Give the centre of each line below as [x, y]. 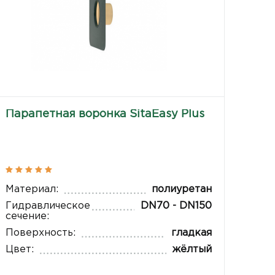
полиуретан [181, 189]
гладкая [191, 233]
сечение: [28, 216]
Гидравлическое [48, 206]
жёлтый [192, 249]
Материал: [32, 189]
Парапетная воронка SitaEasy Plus [105, 114]
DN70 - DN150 [176, 206]
